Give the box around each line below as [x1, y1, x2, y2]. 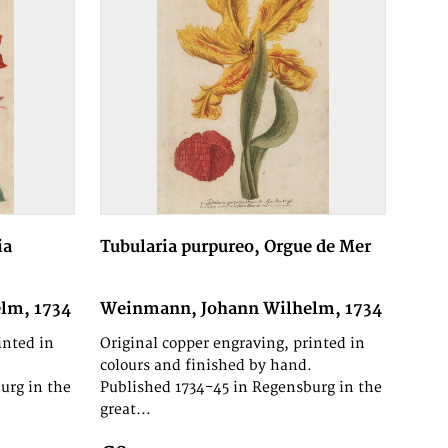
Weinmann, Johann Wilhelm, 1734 [99, 299, 382, 320]
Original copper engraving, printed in [99, 335, 365, 353]
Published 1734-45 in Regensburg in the [99, 379, 382, 397]
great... [99, 401, 151, 419]
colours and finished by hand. [99, 357, 312, 375]
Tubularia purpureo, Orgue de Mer [99, 237, 371, 258]
